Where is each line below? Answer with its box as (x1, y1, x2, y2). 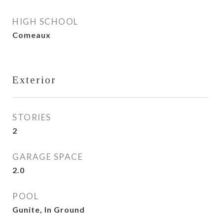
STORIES (12, 112, 51, 122)
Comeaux (12, 30, 51, 39)
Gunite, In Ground (12, 205, 85, 214)
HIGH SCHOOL (12, 16, 78, 27)
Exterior (12, 74, 56, 86)
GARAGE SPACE (12, 151, 83, 162)
